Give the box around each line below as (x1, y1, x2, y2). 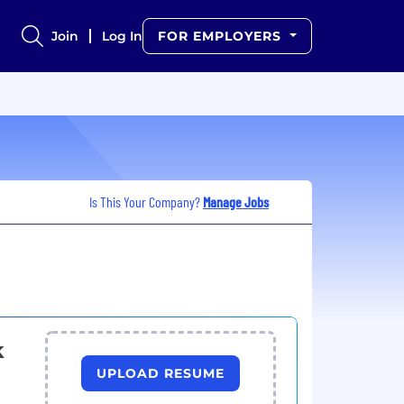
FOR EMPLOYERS (158, 28, 287, 44)
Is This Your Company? (89, 192, 203, 210)
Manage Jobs (203, 192, 269, 210)
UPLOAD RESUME (96, 364, 225, 381)
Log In (102, 28, 143, 44)
